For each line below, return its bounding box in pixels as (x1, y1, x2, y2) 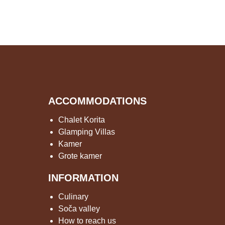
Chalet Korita (58, 116, 105, 124)
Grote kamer (58, 152, 102, 160)
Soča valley (58, 204, 100, 213)
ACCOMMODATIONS (48, 95, 147, 106)
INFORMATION (48, 172, 119, 183)
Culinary (58, 192, 88, 201)
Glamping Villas (58, 128, 115, 136)
